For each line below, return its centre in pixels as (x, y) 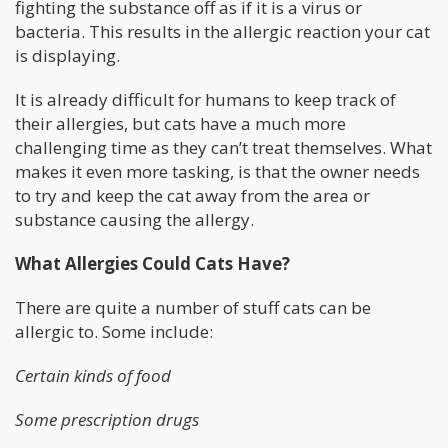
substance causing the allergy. (134, 220)
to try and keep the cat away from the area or (192, 196)
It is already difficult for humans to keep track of (205, 100)
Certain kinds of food (93, 376)
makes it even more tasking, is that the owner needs (217, 172)
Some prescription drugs (107, 420)
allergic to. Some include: (114, 332)
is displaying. (67, 56)
